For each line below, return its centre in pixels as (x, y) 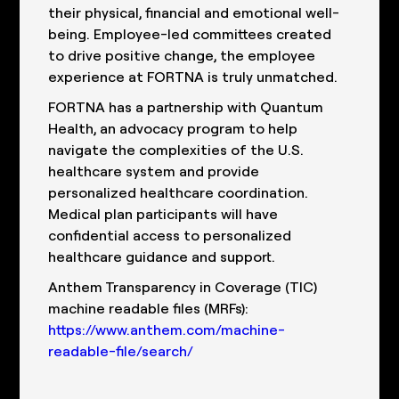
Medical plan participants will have (163, 214)
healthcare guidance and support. (162, 256)
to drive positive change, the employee (182, 55)
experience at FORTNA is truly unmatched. (193, 77)
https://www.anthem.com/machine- (167, 330)
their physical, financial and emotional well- (194, 12)
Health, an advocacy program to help (173, 128)
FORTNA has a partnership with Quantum (186, 107)
